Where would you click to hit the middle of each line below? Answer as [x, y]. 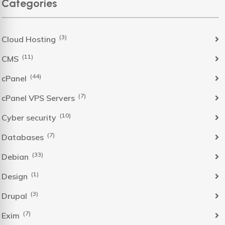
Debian [16, 156]
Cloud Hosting [30, 39]
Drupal [15, 196]
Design [16, 176]
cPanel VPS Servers [39, 98]
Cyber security [30, 117]
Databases [24, 137]
